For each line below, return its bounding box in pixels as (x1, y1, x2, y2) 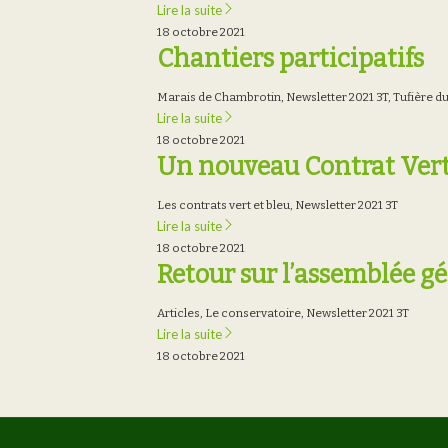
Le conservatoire (205, 306, 301, 320)
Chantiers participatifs (157, 44, 424, 74)
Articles (157, 306, 200, 320)
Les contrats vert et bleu (157, 198, 290, 212)
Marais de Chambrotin (157, 90, 281, 104)
